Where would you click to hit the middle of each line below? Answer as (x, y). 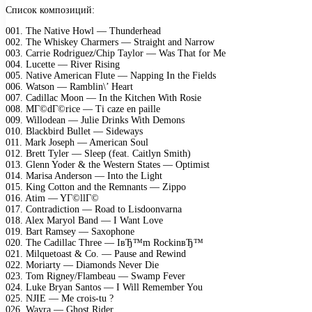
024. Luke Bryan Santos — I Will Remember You (104, 287)
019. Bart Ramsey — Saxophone (70, 231)
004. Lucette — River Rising (63, 64)
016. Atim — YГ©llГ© (52, 198)
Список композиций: (50, 10)
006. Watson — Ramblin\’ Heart (69, 86)
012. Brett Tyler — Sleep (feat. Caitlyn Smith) (98, 153)
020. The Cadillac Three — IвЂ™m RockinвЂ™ (104, 242)
